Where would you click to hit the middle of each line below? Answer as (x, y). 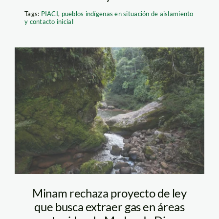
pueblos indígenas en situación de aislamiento (127, 13)
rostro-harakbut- (90, 82)
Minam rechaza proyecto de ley (109, 193)
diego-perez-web (90, 102)
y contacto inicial (49, 21)
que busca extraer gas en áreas (109, 206)
